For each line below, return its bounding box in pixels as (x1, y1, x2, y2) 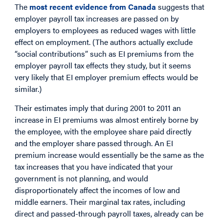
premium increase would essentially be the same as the (15, 149, 204, 160)
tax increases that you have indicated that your (15, 160, 173, 172)
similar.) (15, 83, 42, 95)
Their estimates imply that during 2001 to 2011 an (15, 102, 181, 113)
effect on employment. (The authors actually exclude (15, 36, 193, 48)
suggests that (156, 1, 204, 13)
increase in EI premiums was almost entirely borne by (15, 113, 198, 125)
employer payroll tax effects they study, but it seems (15, 60, 191, 71)
